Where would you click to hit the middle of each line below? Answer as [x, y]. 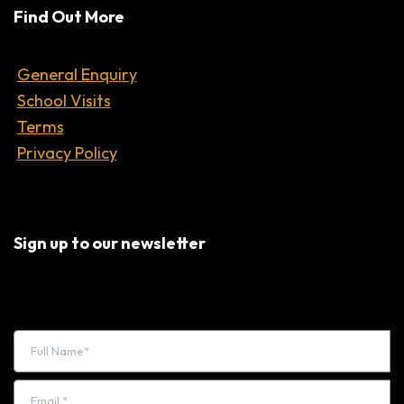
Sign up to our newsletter [110, 243]
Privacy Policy [67, 152]
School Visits [64, 100]
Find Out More [69, 16]
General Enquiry [77, 74]
